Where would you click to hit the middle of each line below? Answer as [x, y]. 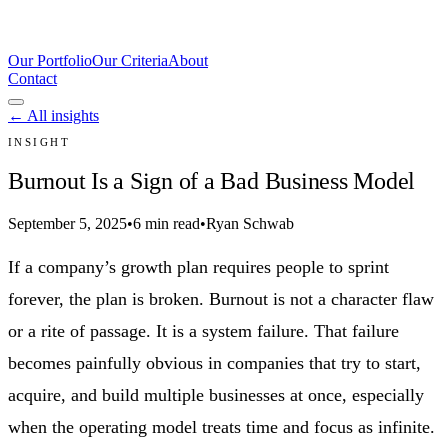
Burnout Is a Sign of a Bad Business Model [212, 180]
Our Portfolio [50, 60]
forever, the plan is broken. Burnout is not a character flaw [221, 298]
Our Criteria [130, 60]
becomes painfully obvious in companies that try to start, [214, 362]
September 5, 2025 [67, 223]
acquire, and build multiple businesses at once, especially [216, 394]
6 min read [166, 223]
